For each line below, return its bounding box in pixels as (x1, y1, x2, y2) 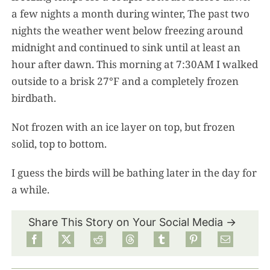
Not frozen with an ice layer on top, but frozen (11, 119, 236, 134)
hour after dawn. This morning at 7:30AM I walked (11, 57, 259, 71)
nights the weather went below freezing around (11, 23, 243, 37)
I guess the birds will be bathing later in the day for (11, 165, 257, 180)
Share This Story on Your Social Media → (28, 215, 236, 228)
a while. (11, 182, 50, 196)
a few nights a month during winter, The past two (11, 6, 250, 20)
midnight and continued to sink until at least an (11, 40, 241, 54)
